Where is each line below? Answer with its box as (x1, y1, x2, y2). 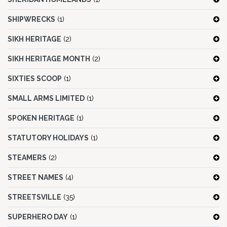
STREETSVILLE (8, 193, 61, 202)
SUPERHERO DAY (8, 213, 68, 221)
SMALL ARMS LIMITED (8, 94, 85, 103)
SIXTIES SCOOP (8, 74, 62, 83)
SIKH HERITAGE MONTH (8, 55, 90, 63)
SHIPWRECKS (8, 15, 55, 24)
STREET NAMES (8, 173, 63, 182)
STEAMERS (8, 154, 47, 162)
